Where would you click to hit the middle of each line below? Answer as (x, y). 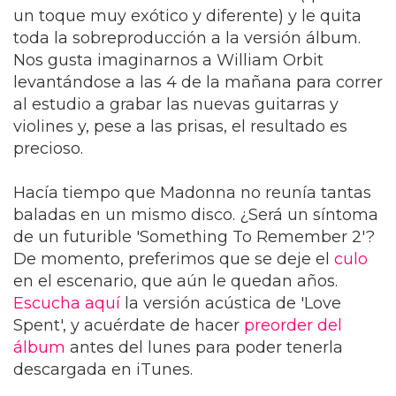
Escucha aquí (67, 304)
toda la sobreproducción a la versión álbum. (187, 38)
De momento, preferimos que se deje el (174, 259)
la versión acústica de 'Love (231, 304)
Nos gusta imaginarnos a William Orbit (168, 61)
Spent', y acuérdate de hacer (129, 326)
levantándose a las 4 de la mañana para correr (198, 83)
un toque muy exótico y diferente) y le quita (187, 16)
